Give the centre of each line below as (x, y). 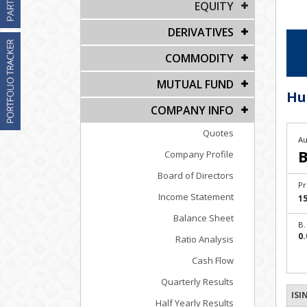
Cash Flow (213, 260)
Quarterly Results (197, 282)
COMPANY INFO (192, 110)
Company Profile (199, 154)
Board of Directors (196, 175)
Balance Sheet (204, 218)
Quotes (218, 133)
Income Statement (196, 197)
